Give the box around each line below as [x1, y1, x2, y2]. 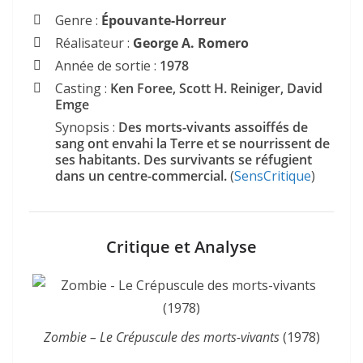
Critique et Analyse [106, 236, 257, 258]
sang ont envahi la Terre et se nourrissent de [55, 135, 330, 153]
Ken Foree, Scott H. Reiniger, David [107, 79, 322, 98]
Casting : [55, 79, 107, 98]
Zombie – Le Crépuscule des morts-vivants [43, 328, 280, 347]
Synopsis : [55, 118, 118, 137]
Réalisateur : [55, 34, 130, 53]
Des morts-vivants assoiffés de [118, 118, 308, 137]
